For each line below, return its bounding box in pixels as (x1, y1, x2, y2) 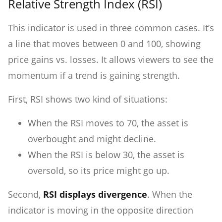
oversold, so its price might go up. (28, 164, 169, 176)
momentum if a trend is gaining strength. (8, 69, 182, 81)
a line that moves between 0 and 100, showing (8, 37, 201, 50)
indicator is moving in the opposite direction (8, 204, 193, 216)
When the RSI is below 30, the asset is (28, 148, 184, 161)
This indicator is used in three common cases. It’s (8, 21, 214, 34)
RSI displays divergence (43, 188, 147, 200)
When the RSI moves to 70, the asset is (28, 116, 188, 129)
